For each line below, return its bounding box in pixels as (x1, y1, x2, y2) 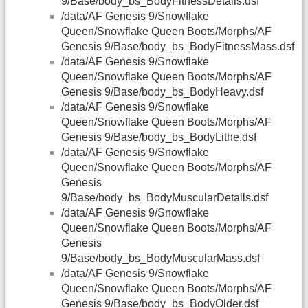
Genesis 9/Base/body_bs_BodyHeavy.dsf (61, 86, 263, 98)
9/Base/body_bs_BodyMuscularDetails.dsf (61, 192, 268, 204)
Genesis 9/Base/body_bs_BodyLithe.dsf (61, 131, 256, 144)
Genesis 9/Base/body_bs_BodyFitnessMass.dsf (61, 41, 294, 53)
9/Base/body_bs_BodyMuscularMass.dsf (61, 252, 260, 265)
